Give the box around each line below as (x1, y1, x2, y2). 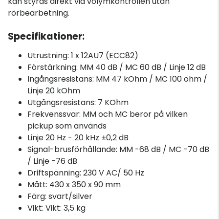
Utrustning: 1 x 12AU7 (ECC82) (27, 49, 138, 61)
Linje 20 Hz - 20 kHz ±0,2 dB (27, 131, 129, 143)
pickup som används (27, 120, 107, 131)
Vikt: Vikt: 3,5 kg (27, 202, 86, 214)
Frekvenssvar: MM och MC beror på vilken (27, 108, 188, 120)
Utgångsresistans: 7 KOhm (27, 96, 129, 108)
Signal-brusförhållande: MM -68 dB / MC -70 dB (27, 143, 209, 155)
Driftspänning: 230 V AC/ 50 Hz (27, 167, 144, 178)
